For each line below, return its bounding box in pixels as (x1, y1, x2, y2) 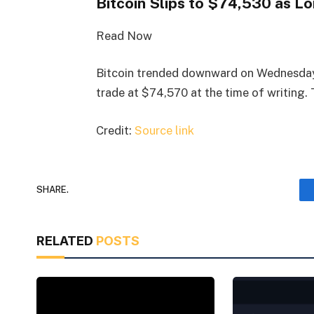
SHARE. (36, 184, 69, 196)
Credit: (95, 123, 135, 137)
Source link (134, 123, 194, 137)
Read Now (95, 28, 152, 43)
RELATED (36, 233, 96, 248)
